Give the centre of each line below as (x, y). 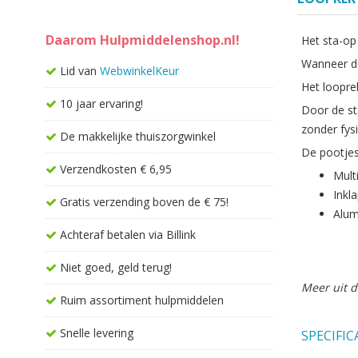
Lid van (80, 71)
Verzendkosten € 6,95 (116, 169)
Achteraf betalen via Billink (128, 235)
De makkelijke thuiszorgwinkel (138, 136)
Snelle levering (97, 333)
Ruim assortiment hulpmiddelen (142, 300)
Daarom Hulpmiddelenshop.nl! (143, 40)
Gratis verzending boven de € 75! (145, 202)
